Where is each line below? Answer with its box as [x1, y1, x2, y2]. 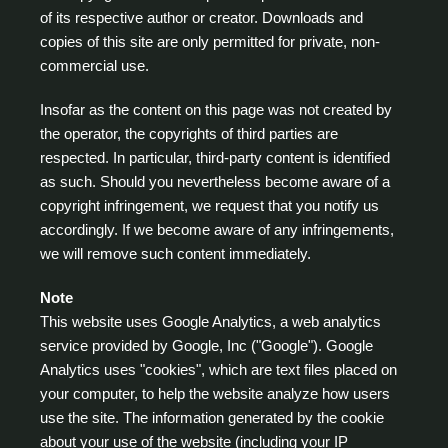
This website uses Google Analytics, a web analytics [40, 313, 382, 331]
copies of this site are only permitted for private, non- [40, 33, 381, 51]
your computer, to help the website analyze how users [40, 385, 391, 403]
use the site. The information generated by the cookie [40, 409, 385, 427]
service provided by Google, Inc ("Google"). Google [40, 337, 374, 355]
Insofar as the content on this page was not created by [40, 101, 393, 119]
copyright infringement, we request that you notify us [40, 197, 380, 215]
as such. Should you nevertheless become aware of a [40, 173, 391, 191]
